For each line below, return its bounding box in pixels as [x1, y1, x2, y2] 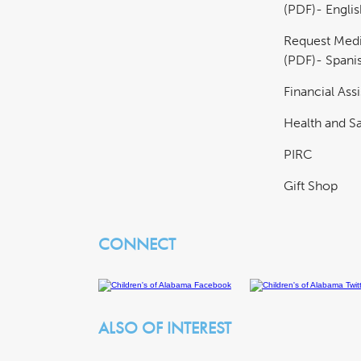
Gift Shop [284, 178, 338, 194]
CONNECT [98, 232, 176, 255]
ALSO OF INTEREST [98, 316, 231, 338]
